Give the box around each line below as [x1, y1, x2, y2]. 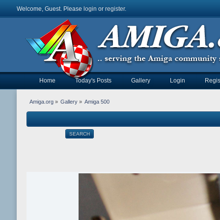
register [105, 5, 125, 12]
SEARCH [69, 131, 90, 137]
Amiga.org [29, 99, 54, 105]
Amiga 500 [84, 99, 110, 105]
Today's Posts [75, 77, 112, 84]
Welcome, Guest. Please [17, 5, 83, 12]
